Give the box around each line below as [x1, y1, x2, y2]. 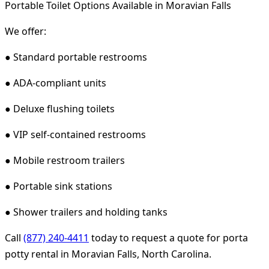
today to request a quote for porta [89, 231, 248, 244]
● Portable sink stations [5, 179, 112, 193]
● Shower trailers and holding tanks [5, 205, 168, 219]
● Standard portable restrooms [5, 50, 147, 64]
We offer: [5, 24, 46, 38]
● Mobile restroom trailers [5, 153, 125, 167]
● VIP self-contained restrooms [5, 127, 146, 141]
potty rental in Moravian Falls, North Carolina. [5, 247, 211, 261]
